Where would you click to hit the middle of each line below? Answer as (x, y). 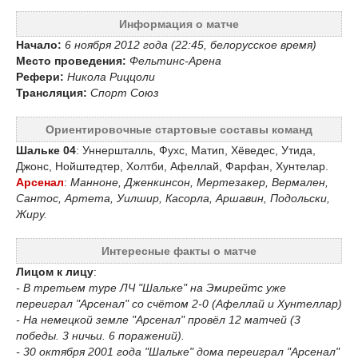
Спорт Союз (125, 93)
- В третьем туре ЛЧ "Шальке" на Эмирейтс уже (151, 288)
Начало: (39, 45)
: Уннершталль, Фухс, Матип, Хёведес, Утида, (196, 151)
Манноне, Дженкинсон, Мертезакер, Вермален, (198, 183)
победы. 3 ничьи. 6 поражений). (100, 336)
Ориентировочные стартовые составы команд (179, 130)
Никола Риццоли (111, 77)
